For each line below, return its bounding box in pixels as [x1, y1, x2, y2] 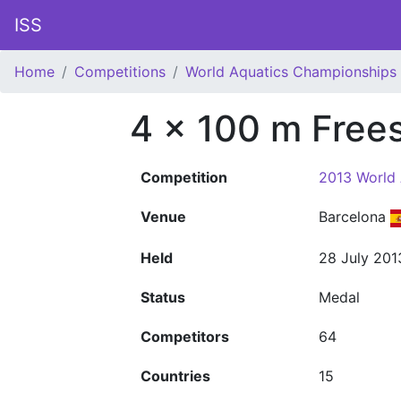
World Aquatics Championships [185, 63, 397, 81]
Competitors [141, 328, 229, 346]
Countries [141, 367, 210, 385]
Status [141, 288, 185, 306]
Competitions [74, 63, 166, 81]
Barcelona [319, 208, 390, 226]
